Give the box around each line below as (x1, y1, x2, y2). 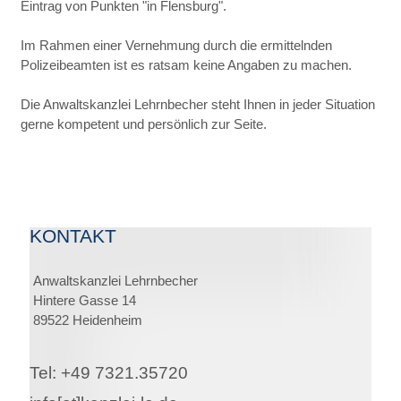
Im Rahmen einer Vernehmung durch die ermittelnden (21, 38, 333, 53)
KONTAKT (30, 226, 117, 247)
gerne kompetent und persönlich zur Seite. (21, 116, 268, 132)
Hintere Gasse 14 (30, 293, 137, 308)
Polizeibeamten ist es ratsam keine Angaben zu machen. (21, 57, 353, 73)
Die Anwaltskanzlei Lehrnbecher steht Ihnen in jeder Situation (21, 97, 376, 112)
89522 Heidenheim (30, 312, 143, 328)
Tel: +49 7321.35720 (30, 363, 193, 382)
